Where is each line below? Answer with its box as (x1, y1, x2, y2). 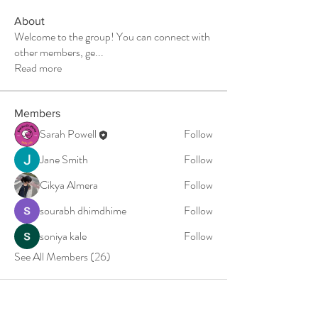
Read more (14, 60, 62, 76)
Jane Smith (40, 151, 88, 168)
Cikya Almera (40, 177, 98, 193)
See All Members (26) (14, 248, 111, 265)
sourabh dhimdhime (40, 202, 126, 219)
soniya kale (40, 228, 87, 244)
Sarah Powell (40, 126, 97, 142)
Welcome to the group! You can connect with (14, 28, 210, 45)
